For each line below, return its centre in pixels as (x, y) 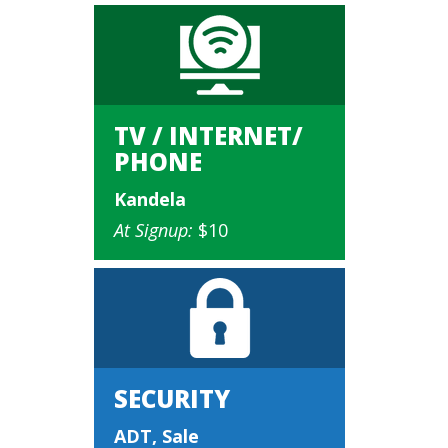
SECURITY (172, 398)
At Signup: (153, 230)
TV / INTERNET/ (208, 135)
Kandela (150, 199)
